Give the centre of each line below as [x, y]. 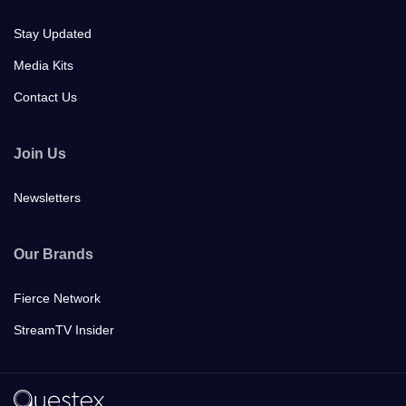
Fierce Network [57, 298]
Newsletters [47, 197]
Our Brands [53, 254]
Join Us [40, 154]
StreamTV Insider [64, 329]
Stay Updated [53, 33]
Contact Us [45, 97]
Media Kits [43, 65]
